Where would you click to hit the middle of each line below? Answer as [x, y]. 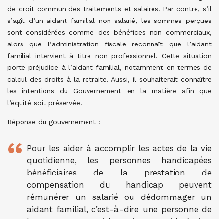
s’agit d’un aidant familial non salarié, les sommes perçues [109, 21]
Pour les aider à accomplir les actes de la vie [119, 148]
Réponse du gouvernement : [54, 122]
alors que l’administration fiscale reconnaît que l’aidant [109, 44]
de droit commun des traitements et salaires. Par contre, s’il [109, 9]
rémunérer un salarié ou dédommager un [119, 197]
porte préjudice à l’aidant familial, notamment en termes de [109, 67]
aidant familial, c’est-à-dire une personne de [119, 209]
